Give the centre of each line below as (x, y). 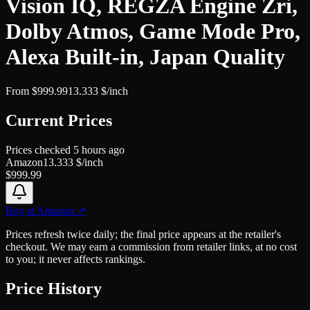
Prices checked (39, 149)
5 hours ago (99, 149)
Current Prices (59, 120)
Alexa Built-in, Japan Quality (145, 57)
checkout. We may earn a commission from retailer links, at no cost (151, 246)
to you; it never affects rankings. (75, 259)
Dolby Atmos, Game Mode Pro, (153, 31)
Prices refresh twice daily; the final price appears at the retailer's (143, 234)
